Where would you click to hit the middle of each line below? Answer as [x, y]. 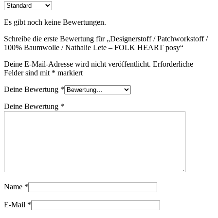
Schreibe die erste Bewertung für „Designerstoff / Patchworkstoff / [106, 38]
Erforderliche [173, 64]
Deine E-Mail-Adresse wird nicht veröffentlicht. [77, 64]
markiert [69, 73]
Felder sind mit [28, 73]
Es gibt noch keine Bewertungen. [55, 22]
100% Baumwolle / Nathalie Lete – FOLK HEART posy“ [94, 47]
